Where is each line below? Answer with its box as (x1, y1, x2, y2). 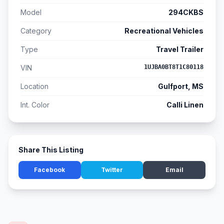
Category (20, 26, 51, 35)
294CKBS (168, 8, 203, 17)
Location (20, 82, 48, 91)
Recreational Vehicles (124, 26, 203, 35)
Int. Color (20, 100, 49, 109)
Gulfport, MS (158, 82, 203, 91)
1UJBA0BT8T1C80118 (144, 63, 203, 71)
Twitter (101, 166, 123, 174)
